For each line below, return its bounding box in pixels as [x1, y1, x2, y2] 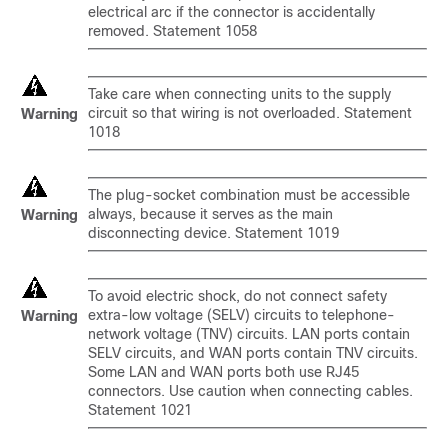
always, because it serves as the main [88, 206, 333, 222]
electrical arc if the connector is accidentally [88, 4, 375, 20]
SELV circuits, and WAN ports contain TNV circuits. [88, 345, 418, 361]
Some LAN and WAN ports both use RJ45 [88, 364, 359, 380]
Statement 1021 [88, 402, 192, 418]
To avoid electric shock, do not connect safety [88, 288, 387, 304]
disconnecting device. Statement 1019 [88, 225, 339, 241]
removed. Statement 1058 [88, 23, 257, 39]
